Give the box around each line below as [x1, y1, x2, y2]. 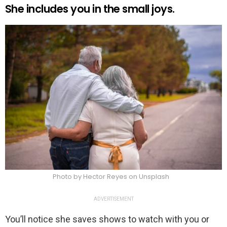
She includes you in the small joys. [5, 2, 175, 17]
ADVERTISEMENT [93, 196, 134, 202]
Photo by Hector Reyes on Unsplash [53, 172, 169, 182]
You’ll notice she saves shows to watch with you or [5, 214, 209, 225]
